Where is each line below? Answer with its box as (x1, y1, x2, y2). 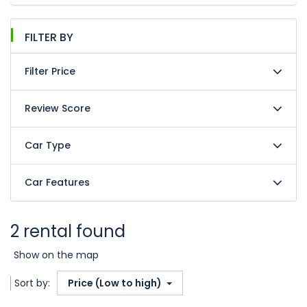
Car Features (25, 175, 90, 189)
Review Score (25, 101, 90, 115)
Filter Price (25, 64, 75, 78)
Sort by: (14, 276, 50, 290)
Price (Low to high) (68, 276, 164, 290)
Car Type (25, 138, 71, 152)
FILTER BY (25, 29, 73, 45)
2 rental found (10, 220, 125, 243)
